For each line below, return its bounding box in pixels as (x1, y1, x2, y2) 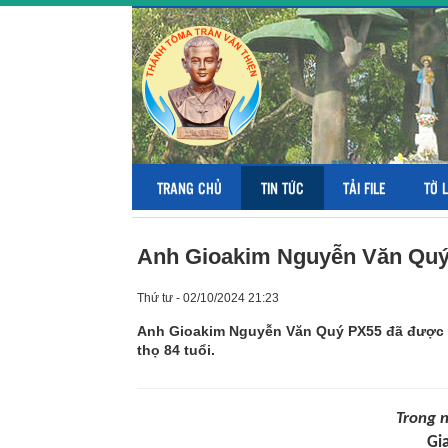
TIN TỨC (261, 177, 304, 198)
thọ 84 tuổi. (137, 342, 215, 358)
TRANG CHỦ (157, 177, 222, 198)
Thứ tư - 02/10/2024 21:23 (137, 291, 279, 305)
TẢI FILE (343, 177, 385, 198)
